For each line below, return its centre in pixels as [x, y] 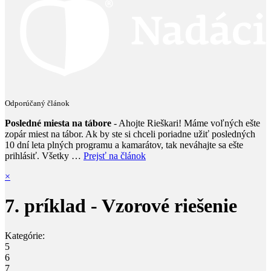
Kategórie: [25, 235]
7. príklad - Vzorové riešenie [121, 206]
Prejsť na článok [115, 156]
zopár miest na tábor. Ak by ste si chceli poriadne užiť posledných [130, 134]
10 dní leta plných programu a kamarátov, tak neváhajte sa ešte [124, 145]
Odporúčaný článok [37, 103]
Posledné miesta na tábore [58, 123]
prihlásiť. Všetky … [44, 156]
